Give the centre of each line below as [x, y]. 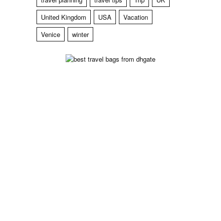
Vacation [136, 17]
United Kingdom [64, 17]
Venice [51, 35]
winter [80, 35]
